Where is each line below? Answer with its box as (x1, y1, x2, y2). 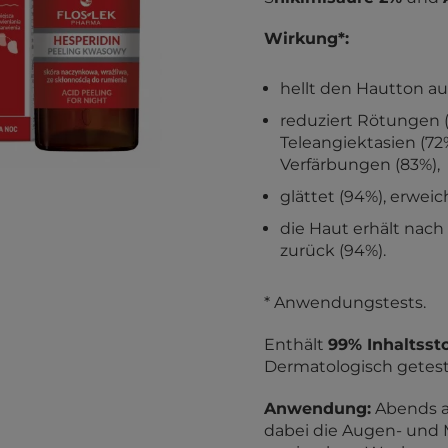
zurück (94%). (280, 241, 386, 260)
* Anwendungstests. (264, 293, 426, 312)
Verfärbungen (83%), (280, 155, 440, 174)
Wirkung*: (264, 29, 349, 48)
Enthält (264, 335, 328, 354)
